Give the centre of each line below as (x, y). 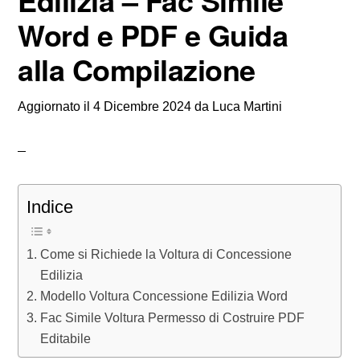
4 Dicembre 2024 (143, 106)
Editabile (65, 338)
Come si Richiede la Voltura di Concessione (166, 254)
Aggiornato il (56, 106)
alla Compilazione (137, 69)
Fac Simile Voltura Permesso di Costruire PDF (172, 317)
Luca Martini (247, 106)
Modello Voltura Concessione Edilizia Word (164, 296)
